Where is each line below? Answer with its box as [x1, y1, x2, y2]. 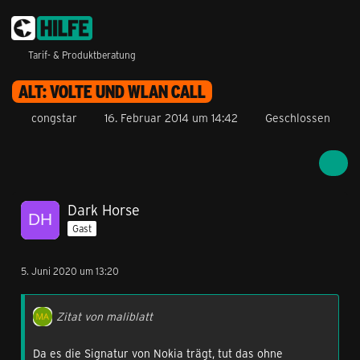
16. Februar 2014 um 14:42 [104, 110, 238, 125]
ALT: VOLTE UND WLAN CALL [18, 80, 206, 103]
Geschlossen [265, 110, 330, 125]
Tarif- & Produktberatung [28, 48, 136, 61]
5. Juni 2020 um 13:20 [21, 264, 119, 277]
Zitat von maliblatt [56, 309, 153, 324]
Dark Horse [67, 200, 140, 219]
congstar [31, 110, 77, 125]
